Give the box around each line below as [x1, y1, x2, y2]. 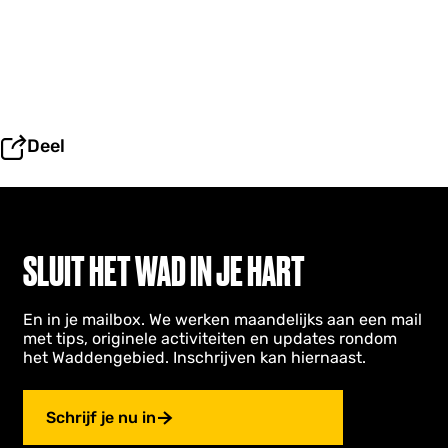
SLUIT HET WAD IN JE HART [23, 249, 305, 294]
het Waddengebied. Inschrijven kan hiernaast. [23, 348, 366, 367]
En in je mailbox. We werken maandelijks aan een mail [23, 310, 422, 329]
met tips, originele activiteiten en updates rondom [23, 329, 397, 348]
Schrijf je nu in [46, 408, 156, 427]
